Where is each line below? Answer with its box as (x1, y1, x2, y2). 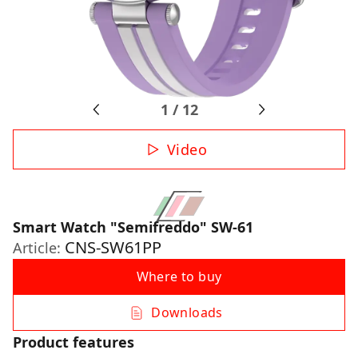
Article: (13, 238, 65, 257)
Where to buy (136, 268, 222, 285)
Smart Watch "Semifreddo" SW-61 (13, 217, 253, 237)
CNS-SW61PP (65, 237, 161, 258)
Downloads (151, 304, 223, 321)
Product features (13, 332, 134, 352)
